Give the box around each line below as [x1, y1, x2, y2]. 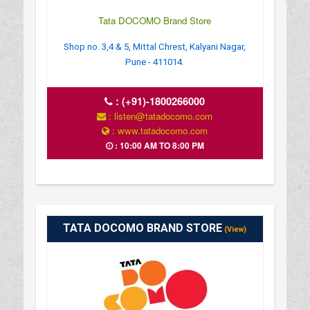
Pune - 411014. [125, 56, 185, 67]
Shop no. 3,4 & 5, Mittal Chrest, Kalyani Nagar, [64, 41, 246, 52]
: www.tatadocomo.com [109, 123, 208, 137]
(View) [222, 224, 247, 234]
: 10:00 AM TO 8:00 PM [112, 138, 204, 152]
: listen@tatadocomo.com [106, 109, 213, 122]
